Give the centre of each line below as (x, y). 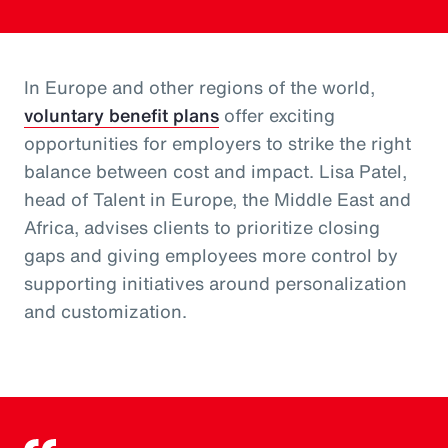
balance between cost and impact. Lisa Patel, (215, 170)
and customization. (105, 310)
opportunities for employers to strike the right (217, 142)
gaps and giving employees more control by (211, 254)
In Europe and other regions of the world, (199, 86)
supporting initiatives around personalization (215, 282)
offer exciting (277, 114)
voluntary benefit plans (121, 114)
